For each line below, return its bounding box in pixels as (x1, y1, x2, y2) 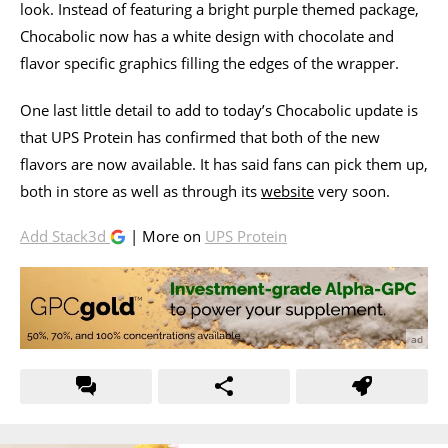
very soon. (314, 180, 390, 201)
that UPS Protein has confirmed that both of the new (20, 126, 380, 147)
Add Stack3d (20, 225, 110, 246)
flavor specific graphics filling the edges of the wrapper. (20, 52, 399, 73)
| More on (126, 225, 205, 246)
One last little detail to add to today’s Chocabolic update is (20, 99, 418, 120)
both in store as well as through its (20, 180, 261, 201)
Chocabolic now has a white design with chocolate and (20, 25, 394, 46)
